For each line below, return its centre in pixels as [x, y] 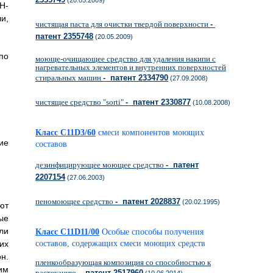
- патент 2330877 [158, 102]
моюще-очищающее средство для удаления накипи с [126, 59]
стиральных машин [69, 78]
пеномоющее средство [75, 201]
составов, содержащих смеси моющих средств [120, 243]
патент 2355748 [64, 36]
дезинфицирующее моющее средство [101, 165]
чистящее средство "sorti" [80, 102]
